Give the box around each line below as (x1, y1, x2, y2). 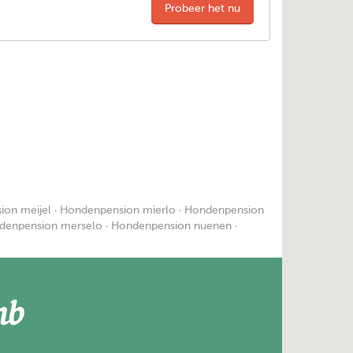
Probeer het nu (165, 2, 241, 14)
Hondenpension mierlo (60, 204, 176, 216)
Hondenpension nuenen (111, 220, 232, 232)
